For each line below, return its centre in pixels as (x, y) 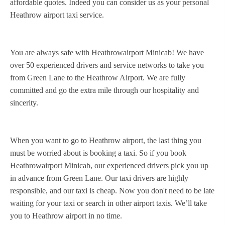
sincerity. (24, 103)
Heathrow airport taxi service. (57, 15)
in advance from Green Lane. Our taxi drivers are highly (99, 178)
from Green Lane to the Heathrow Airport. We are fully (98, 78)
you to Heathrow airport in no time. (66, 216)
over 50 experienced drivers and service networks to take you (107, 65)
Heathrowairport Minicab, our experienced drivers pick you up (109, 165)
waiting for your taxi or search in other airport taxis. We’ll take (108, 203)
